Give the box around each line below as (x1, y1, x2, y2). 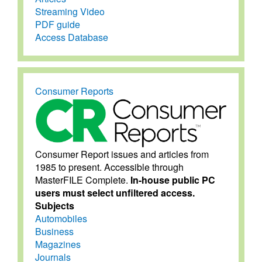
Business (35, 225, 74, 239)
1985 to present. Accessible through (35, 160, 184, 174)
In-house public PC (130, 173, 215, 187)
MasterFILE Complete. (35, 173, 130, 187)
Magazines (35, 237, 81, 251)
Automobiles (35, 212, 87, 226)
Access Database (35, 30, 108, 44)
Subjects (35, 199, 74, 213)
